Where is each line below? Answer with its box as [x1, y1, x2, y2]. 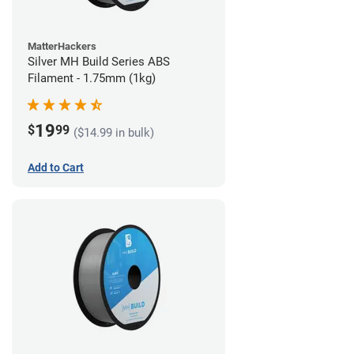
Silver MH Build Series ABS [28, 55, 170, 70]
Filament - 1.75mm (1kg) [28, 71, 156, 86]
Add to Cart [28, 161, 84, 175]
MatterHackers [28, 40, 96, 53]
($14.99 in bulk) [73, 125, 154, 140]
